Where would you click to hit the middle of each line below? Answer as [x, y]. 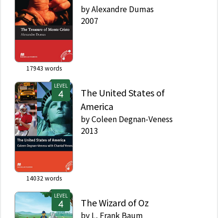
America [97, 106]
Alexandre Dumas [123, 9]
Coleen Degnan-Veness [132, 118]
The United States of [123, 92]
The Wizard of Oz [115, 202]
